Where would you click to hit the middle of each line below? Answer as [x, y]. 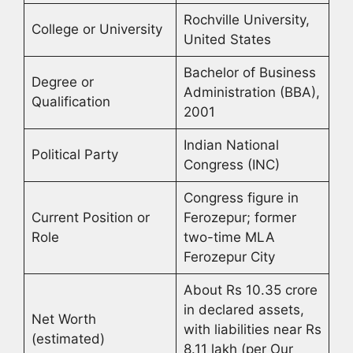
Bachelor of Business [249, 73]
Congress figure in [241, 198]
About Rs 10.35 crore [250, 290]
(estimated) [68, 339]
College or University [97, 30]
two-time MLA [229, 238]
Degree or [62, 82]
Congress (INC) [231, 165]
